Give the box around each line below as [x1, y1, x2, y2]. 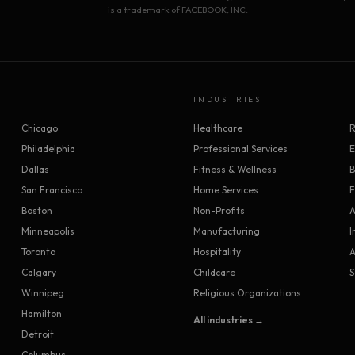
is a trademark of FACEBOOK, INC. [107, 4, 248, 15]
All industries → [193, 314, 264, 326]
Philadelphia [21, 143, 75, 155]
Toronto [21, 246, 55, 258]
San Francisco [21, 184, 82, 196]
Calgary [21, 266, 56, 278]
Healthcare [193, 122, 242, 134]
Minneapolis [21, 225, 74, 237]
